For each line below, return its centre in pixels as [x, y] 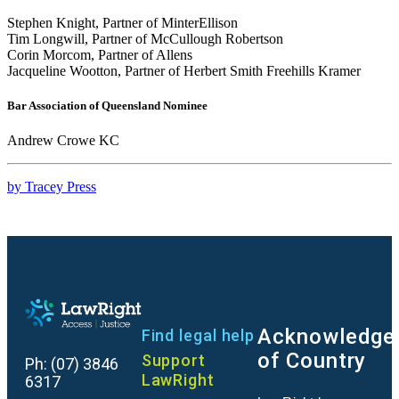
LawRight [178, 379]
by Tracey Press [52, 186]
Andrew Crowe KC [63, 140]
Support [173, 360]
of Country [312, 360]
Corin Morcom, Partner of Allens [100, 54]
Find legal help [198, 335]
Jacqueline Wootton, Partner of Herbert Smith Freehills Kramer [184, 70]
